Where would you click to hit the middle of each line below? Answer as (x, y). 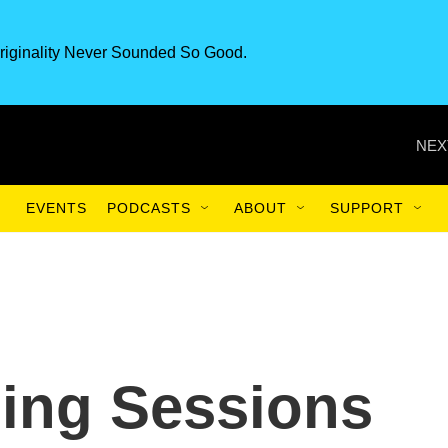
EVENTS (56, 208)
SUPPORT (367, 208)
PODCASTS (149, 208)
